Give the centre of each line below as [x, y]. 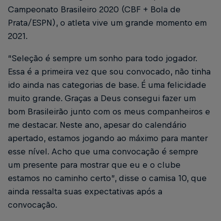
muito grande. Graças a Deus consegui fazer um [102, 98]
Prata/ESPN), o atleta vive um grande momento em [107, 22]
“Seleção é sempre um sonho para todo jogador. [102, 58]
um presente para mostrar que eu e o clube [94, 165]
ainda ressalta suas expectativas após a [85, 191]
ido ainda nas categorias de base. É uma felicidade [107, 85]
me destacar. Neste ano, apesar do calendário [97, 125]
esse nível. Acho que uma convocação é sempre [103, 151]
